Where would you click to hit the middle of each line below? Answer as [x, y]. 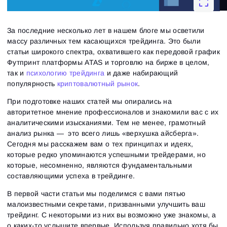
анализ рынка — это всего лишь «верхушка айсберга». [104, 133]
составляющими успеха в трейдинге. [71, 176]
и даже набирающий [141, 73]
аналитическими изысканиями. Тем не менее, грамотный [107, 122]
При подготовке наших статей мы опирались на [90, 101]
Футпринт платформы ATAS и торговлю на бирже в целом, [108, 62]
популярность [32, 83]
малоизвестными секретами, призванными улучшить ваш [106, 204]
